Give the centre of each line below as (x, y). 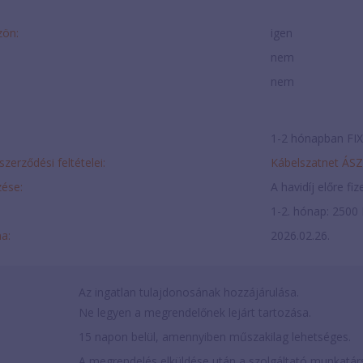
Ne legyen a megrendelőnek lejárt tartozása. (194, 313)
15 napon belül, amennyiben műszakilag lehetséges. (214, 337)
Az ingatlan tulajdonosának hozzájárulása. (188, 293)
